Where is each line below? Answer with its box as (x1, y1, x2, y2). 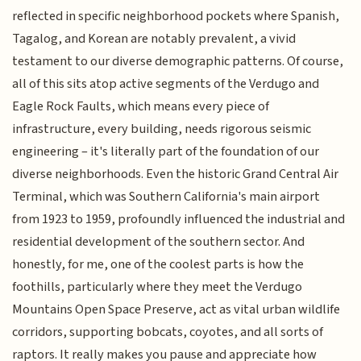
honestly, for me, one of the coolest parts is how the (12, 254, 305, 274)
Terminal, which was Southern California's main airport (12, 186, 321, 206)
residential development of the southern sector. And (12, 231, 305, 251)
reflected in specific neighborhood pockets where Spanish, (12, 6, 340, 26)
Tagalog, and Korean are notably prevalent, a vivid (12, 28, 297, 48)
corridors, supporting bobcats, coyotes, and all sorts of (12, 322, 324, 342)
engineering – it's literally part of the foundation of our (12, 141, 320, 161)
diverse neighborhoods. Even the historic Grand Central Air (12, 164, 339, 184)
